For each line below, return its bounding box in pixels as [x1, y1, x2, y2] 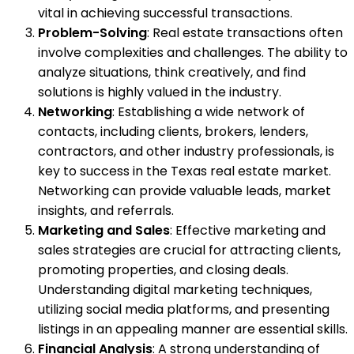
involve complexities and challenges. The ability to [38, 43, 348, 62]
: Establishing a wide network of [112, 103, 305, 121]
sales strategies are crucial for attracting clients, [38, 241, 341, 259]
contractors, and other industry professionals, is [38, 142, 334, 160]
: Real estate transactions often [147, 24, 343, 42]
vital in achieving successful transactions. [38, 4, 292, 22]
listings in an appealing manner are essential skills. [38, 320, 348, 338]
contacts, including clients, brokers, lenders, [38, 122, 308, 141]
